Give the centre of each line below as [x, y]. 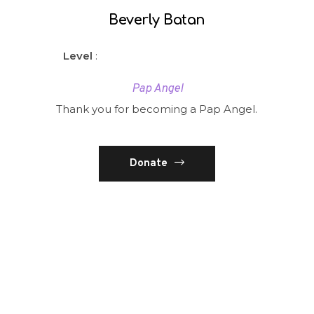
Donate [149, 163]
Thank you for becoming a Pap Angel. [157, 109]
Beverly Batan [157, 20]
